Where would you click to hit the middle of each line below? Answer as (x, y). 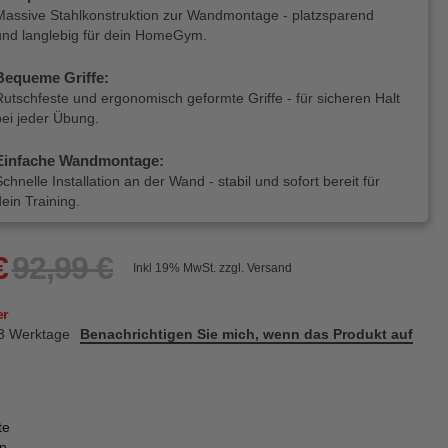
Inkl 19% (157, 267)
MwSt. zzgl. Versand (237, 267)
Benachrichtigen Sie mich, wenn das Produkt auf (247, 334)
